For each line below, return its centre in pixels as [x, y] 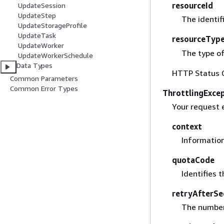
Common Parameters [44, 78]
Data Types [35, 65]
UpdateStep [37, 15]
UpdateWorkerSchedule [55, 55]
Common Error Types [44, 88]
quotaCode [193, 160]
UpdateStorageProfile [52, 25]
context [187, 126]
